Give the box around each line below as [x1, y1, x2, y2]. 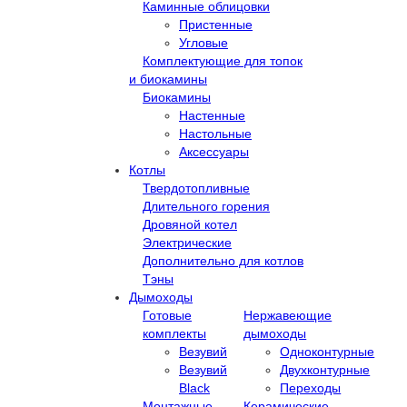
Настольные [179, 125, 252, 141]
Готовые [143, 307, 192, 323]
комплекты [143, 325, 206, 341]
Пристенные [179, 16, 253, 32]
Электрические [143, 234, 232, 250]
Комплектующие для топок [143, 53, 303, 68]
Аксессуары [179, 144, 249, 159]
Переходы [280, 380, 342, 395]
